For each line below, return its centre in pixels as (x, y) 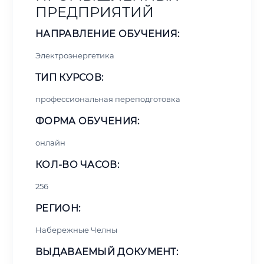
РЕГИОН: (58, 208)
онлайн (50, 143)
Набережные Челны (76, 230)
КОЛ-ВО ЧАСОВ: (77, 165)
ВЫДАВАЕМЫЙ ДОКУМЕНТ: (107, 252)
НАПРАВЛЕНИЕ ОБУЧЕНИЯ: (108, 34)
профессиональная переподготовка (108, 99)
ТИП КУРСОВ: (70, 77)
